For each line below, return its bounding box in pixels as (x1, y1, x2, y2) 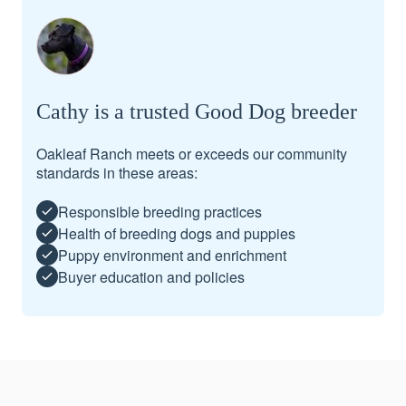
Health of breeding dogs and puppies (58, 222, 295, 244)
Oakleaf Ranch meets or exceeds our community (36, 143, 347, 164)
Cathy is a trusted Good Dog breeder (36, 100, 357, 123)
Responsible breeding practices (58, 200, 262, 222)
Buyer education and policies (58, 266, 245, 287)
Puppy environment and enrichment (58, 244, 286, 266)
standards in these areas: (36, 162, 198, 183)
